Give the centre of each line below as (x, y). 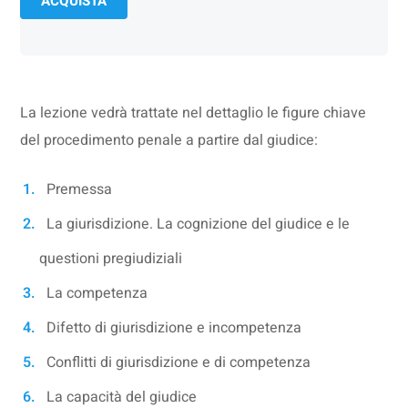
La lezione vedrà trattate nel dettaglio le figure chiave (194, 113)
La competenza (97, 293)
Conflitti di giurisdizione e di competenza (179, 362)
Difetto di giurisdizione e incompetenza (174, 328)
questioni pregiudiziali (111, 259)
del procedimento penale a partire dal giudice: (169, 140)
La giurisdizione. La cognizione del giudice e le (199, 224)
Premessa (80, 189)
